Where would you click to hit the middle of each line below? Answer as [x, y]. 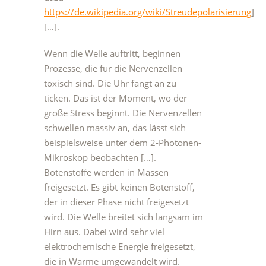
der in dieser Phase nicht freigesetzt [116, 202]
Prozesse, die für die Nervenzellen [113, 68]
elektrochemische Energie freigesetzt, [120, 246]
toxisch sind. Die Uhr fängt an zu [110, 83]
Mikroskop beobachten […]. [100, 157]
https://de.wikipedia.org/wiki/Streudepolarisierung [148, 12]
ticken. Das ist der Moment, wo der [115, 98]
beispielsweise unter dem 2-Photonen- [123, 142]
